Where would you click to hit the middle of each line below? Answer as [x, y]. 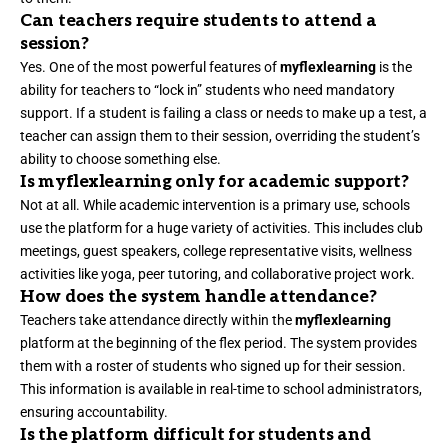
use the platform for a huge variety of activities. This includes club [221, 228]
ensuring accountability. [94, 412]
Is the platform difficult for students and [195, 435]
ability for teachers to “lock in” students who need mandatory [207, 90]
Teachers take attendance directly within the [157, 320]
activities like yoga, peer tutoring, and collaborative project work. [217, 274]
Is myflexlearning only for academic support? [214, 182]
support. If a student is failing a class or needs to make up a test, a [223, 113]
